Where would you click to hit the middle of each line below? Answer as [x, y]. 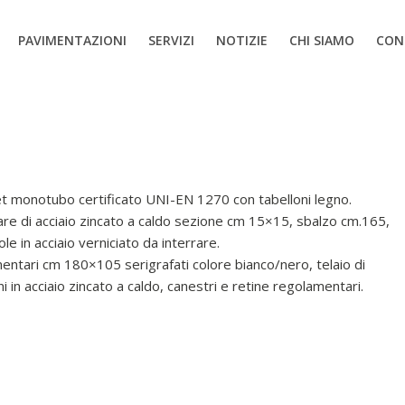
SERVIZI [171, 40]
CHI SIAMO [322, 40]
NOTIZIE [242, 40]
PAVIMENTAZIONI [72, 40]
